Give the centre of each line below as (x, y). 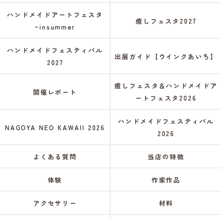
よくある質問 (55, 157)
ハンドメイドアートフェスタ (55, 15)
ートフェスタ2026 (166, 98)
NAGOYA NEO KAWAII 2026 (55, 127)
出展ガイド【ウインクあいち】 (166, 56)
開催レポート (55, 92)
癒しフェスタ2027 (166, 21)
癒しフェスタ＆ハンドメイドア (166, 86)
